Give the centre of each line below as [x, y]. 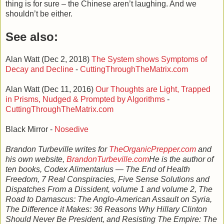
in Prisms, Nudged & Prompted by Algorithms [85, 99]
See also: [32, 36]
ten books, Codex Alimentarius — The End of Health [98, 169]
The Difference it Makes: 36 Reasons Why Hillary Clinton [106, 209]
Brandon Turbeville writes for [57, 149]
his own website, [36, 159]
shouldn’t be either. [39, 13]
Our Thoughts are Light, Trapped [153, 89]
